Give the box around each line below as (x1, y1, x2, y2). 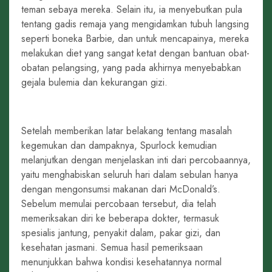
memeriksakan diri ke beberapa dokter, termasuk (21, 211, 219, 225)
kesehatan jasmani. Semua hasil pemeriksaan (21, 240, 203, 254)
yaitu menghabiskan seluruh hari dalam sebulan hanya (21, 168, 238, 182)
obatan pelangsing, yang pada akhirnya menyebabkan (21, 61, 241, 75)
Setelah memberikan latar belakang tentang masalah (21, 124, 232, 138)
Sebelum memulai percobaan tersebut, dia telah (21, 197, 216, 211)
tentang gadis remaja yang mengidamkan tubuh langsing (21, 17, 249, 31)
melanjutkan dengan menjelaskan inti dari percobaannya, (21, 153, 251, 167)
